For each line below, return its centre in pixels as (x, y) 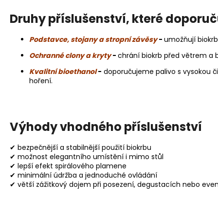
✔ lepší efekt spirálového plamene (68, 166)
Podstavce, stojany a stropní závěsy (93, 40)
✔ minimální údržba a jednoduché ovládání (83, 175)
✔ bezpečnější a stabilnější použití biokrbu (81, 147)
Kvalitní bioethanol (63, 72)
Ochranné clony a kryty (70, 56)
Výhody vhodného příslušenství (106, 127)
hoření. (41, 81)
